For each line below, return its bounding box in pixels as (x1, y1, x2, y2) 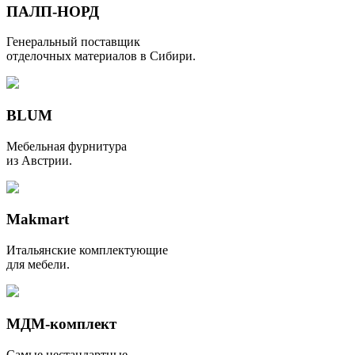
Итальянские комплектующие (6, 243, 168, 258)
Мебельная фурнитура (6, 139, 127, 153)
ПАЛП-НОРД (6, 2, 99, 20)
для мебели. (6, 258, 70, 272)
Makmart (6, 211, 69, 228)
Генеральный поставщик (6, 35, 140, 49)
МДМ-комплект (6, 315, 116, 332)
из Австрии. (6, 153, 72, 167)
